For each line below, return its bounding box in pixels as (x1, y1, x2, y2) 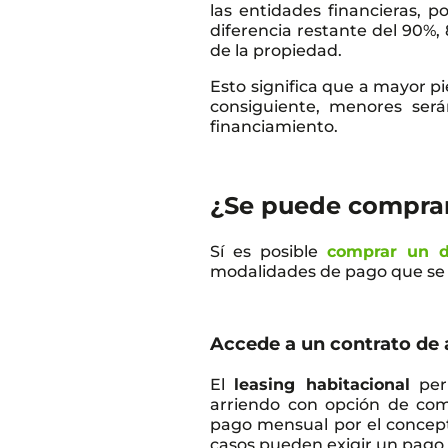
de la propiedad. (210, 40, 343, 60)
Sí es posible (210, 241, 328, 261)
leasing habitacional (234, 374, 410, 394)
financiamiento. (210, 116, 339, 136)
